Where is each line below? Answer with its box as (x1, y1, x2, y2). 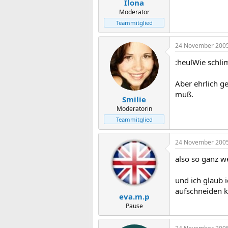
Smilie (122, 94, 146, 104)
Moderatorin (116, 104, 152, 113)
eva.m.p (119, 191, 150, 202)
